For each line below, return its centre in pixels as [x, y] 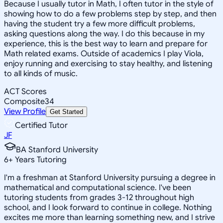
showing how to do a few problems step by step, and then [110, 14]
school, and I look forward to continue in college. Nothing [108, 207]
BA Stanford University [57, 150]
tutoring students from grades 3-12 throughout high [99, 197]
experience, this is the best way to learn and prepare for [106, 44]
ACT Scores [25, 91]
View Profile [25, 111]
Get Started [66, 111]
